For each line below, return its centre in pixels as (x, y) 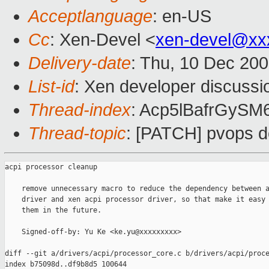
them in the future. (53, 210)
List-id (51, 87)
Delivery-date (80, 63)
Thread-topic (77, 134)
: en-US (182, 17)
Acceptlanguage (90, 17)
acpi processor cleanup (51, 167)
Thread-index (80, 110)
